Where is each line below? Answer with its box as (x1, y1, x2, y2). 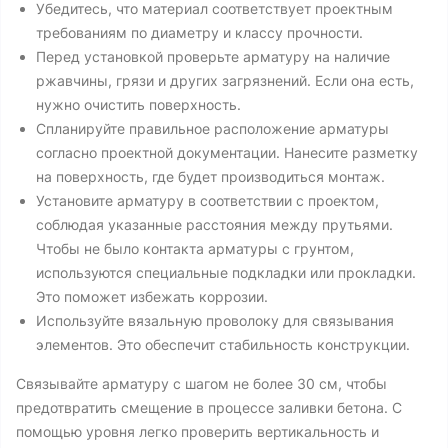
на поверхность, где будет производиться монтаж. (36, 168, 385, 185)
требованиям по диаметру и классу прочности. (36, 24, 363, 41)
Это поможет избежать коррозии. (36, 288, 268, 305)
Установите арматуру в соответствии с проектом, (36, 192, 379, 209)
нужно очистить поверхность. (36, 96, 241, 113)
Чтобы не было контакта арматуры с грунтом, (36, 240, 354, 257)
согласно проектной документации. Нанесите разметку (36, 144, 418, 161)
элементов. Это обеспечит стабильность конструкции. (36, 336, 410, 353)
